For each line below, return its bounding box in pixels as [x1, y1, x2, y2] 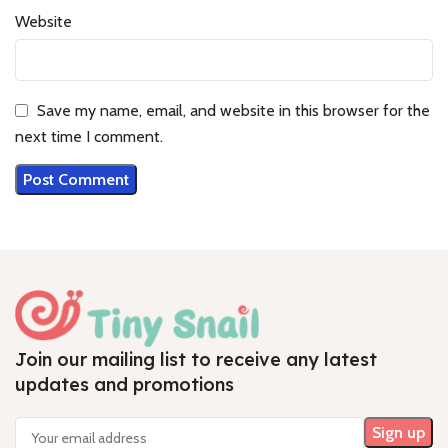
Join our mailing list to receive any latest [15, 348, 377, 372]
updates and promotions [15, 373, 234, 397]
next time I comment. [15, 127, 163, 147]
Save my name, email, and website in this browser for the [37, 100, 430, 120]
